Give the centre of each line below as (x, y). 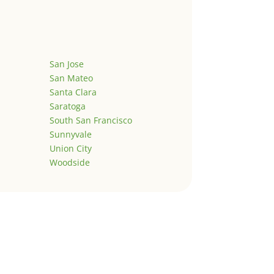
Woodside (69, 163)
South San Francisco (91, 120)
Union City (70, 149)
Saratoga (67, 106)
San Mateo (71, 78)
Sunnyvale (70, 135)
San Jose (66, 64)
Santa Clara (73, 92)
